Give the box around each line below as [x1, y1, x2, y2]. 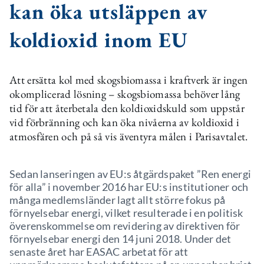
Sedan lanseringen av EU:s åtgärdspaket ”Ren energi [9, 167, 252, 180]
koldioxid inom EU [9, 26, 188, 54]
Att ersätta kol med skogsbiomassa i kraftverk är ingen [9, 72, 248, 87]
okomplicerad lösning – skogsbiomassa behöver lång [9, 87, 240, 101]
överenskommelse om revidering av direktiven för [9, 219, 240, 232]
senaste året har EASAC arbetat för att [9, 245, 189, 258]
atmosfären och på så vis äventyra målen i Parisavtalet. [9, 129, 248, 144]
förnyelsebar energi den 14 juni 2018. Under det [9, 232, 232, 245]
